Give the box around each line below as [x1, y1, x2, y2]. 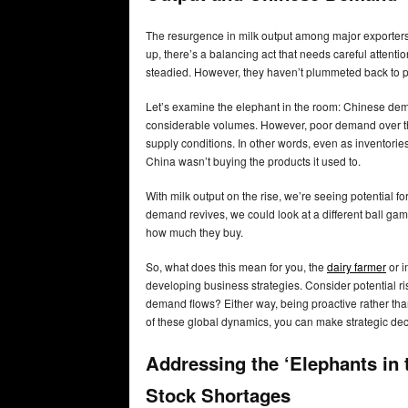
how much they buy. [146, 223, 246, 240]
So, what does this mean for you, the [146, 258, 327, 274]
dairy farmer [327, 258, 386, 274]
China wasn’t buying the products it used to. [146, 152, 363, 168]
